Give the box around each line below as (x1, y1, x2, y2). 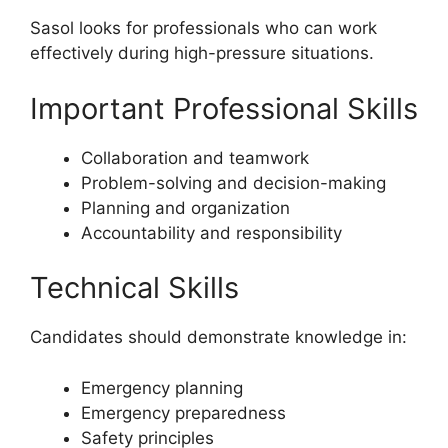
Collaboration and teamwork (81, 147, 309, 168)
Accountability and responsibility (81, 222, 342, 243)
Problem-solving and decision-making (81, 172, 386, 193)
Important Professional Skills (30, 90, 418, 126)
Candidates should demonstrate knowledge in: (30, 327, 407, 348)
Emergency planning (81, 377, 243, 398)
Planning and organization (81, 197, 290, 218)
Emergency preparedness (81, 402, 286, 423)
